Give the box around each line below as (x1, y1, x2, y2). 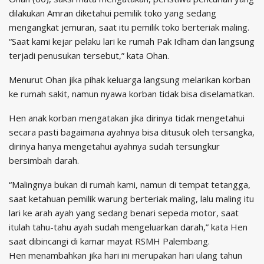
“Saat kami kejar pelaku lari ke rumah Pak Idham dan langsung (9, 35, 255, 47)
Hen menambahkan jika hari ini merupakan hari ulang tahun (9, 249, 242, 261)
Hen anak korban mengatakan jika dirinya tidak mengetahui (9, 111, 245, 124)
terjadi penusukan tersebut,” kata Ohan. (9, 49, 169, 61)
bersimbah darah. (9, 154, 79, 166)
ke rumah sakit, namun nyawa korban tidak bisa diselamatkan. (9, 87, 255, 100)
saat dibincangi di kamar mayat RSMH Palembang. (9, 235, 210, 247)
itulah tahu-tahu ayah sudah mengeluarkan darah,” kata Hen (9, 220, 247, 233)
